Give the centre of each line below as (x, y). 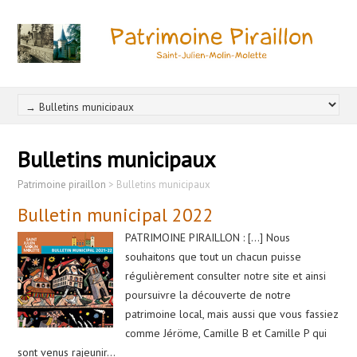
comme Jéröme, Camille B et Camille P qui (226, 333)
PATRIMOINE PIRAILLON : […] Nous (208, 237)
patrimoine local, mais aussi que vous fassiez (232, 314)
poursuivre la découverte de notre (208, 294)
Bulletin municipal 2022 (116, 214)
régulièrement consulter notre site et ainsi (226, 275)
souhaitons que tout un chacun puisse (214, 256)
